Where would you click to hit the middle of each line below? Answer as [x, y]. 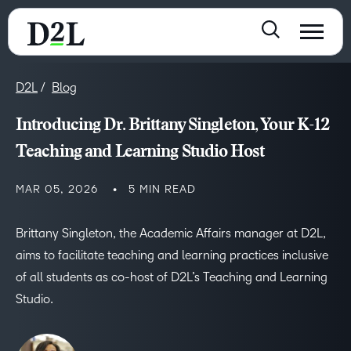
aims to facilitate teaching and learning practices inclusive [172, 255]
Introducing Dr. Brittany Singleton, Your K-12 [173, 126]
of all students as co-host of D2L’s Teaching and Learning [172, 277]
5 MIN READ [162, 189]
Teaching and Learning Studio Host [142, 153]
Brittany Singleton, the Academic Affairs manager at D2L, [171, 233]
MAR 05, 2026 [57, 189]
